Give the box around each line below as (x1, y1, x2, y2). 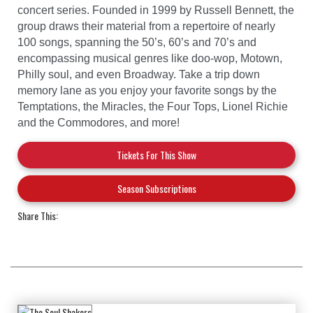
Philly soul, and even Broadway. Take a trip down (17, 68, 260, 81)
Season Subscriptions (117, 181, 196, 196)
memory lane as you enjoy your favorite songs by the (17, 85, 277, 97)
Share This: (17, 208, 58, 224)
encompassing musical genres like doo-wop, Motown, (17, 52, 282, 65)
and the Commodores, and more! (17, 117, 180, 129)
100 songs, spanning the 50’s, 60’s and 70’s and (17, 36, 256, 49)
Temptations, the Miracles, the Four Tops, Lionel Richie (17, 101, 288, 113)
